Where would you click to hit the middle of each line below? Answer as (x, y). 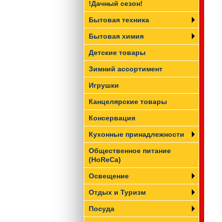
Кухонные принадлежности (137, 134)
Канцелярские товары (128, 102)
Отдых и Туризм (117, 192)
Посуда (102, 209)
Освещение (109, 176)
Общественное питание (130, 151)
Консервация (112, 118)
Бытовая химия (116, 36)
